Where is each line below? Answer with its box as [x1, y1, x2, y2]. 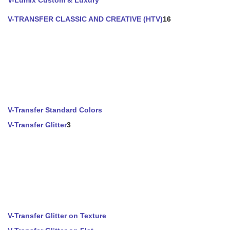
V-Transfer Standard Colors [8, 106, 102, 114]
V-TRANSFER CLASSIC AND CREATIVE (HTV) [8, 15, 163, 23]
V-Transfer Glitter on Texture [8, 212, 106, 220]
